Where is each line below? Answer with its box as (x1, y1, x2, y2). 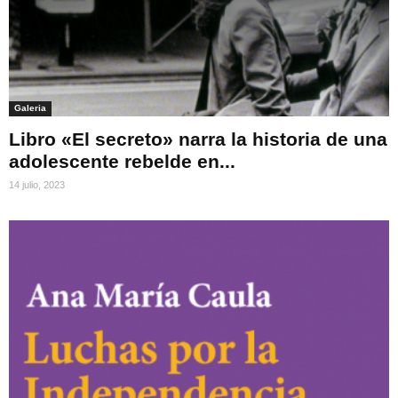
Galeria (14, 102, 46, 113)
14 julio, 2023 (9, 179, 65, 190)
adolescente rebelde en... (9, 150, 235, 171)
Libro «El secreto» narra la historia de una (9, 128, 387, 149)
